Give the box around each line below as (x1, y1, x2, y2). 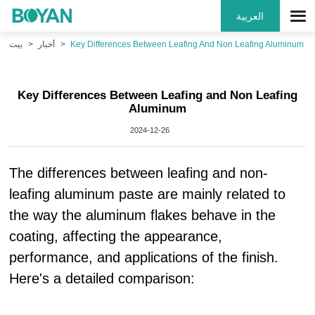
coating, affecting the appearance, (9, 229, 223, 244)
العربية (236, 11, 264, 22)
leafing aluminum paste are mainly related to (9, 186, 286, 202)
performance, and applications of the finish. (9, 250, 279, 265)
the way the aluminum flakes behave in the (9, 207, 276, 223)
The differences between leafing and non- (9, 165, 269, 181)
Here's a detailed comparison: (9, 271, 195, 286)
